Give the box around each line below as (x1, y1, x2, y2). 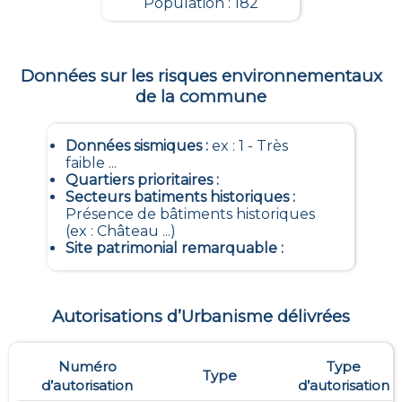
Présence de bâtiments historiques (65, 205, 315, 223)
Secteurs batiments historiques (65, 188, 289, 205)
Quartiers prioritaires (65, 170, 213, 188)
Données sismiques (65, 136, 202, 154)
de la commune (135, 85, 267, 107)
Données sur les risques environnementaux (20, 65, 382, 86)
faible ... (65, 153, 117, 171)
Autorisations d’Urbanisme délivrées (52, 305, 350, 327)
